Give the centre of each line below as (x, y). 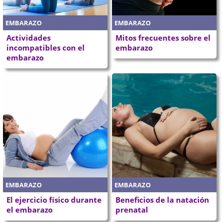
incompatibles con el (46, 47)
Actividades (29, 37)
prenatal (132, 210)
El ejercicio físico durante (54, 200)
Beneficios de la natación (162, 200)
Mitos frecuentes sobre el (163, 37)
